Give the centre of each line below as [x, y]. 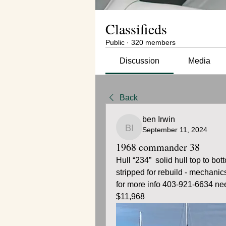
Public [115, 42]
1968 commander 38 [158, 147]
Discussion [140, 61]
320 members [153, 42]
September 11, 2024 [175, 130]
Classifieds [136, 29]
